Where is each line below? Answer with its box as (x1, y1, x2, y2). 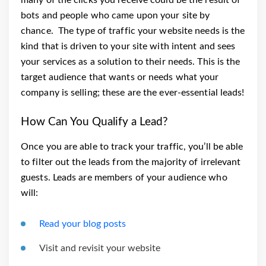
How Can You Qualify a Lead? (21, 116, 168, 128)
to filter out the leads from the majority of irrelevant (21, 157, 241, 167)
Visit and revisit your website (39, 243, 160, 254)
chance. (21, 26, 56, 36)
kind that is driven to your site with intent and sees (21, 41, 236, 51)
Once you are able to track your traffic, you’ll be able (21, 142, 243, 152)
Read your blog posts (39, 219, 126, 229)
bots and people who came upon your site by (21, 10, 210, 20)
